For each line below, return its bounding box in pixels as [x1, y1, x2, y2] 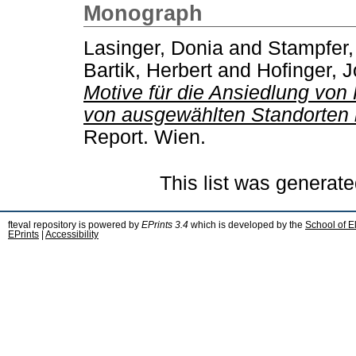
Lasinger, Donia [83, 37, 223, 59]
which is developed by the [188, 219, 305, 230]
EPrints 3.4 [141, 219, 188, 230]
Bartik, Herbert [83, 59, 212, 81]
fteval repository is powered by [8, 219, 141, 230]
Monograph [83, 2, 203, 25]
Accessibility [45, 229, 99, 239]
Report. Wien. [83, 126, 206, 148]
